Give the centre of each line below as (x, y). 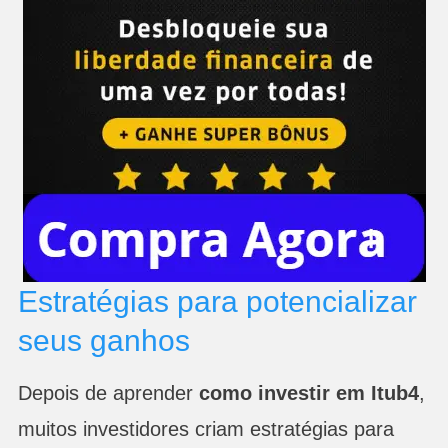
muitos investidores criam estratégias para (205, 428)
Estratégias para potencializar (217, 301)
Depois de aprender (108, 392)
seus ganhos (103, 340)
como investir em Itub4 (308, 392)
